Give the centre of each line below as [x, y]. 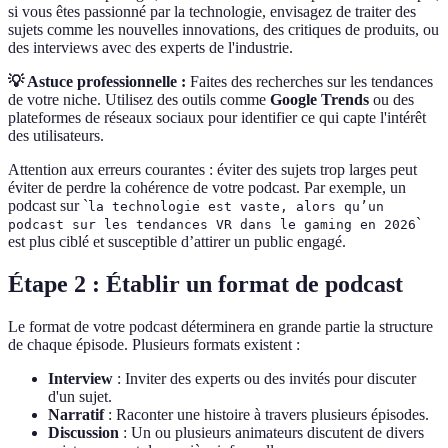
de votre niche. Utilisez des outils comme [139, 100]
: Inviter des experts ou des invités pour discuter [264, 379]
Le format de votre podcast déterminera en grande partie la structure [220, 327]
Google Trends [319, 100]
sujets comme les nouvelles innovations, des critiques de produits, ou [223, 30]
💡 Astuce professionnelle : [97, 82]
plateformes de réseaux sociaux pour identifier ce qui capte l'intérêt [217, 118]
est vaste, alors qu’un [292, 207]
